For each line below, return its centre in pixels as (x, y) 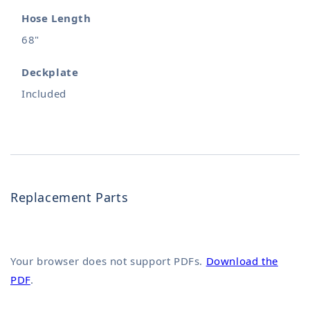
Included (44, 93)
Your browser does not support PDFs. (108, 261)
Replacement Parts (70, 197)
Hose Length (56, 18)
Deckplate (50, 72)
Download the (242, 261)
